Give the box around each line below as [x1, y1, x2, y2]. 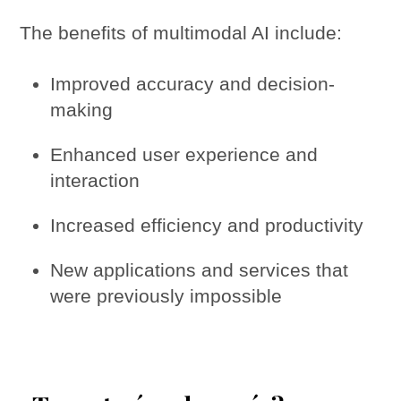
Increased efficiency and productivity [50, 214, 364, 235]
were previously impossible [50, 285, 283, 306]
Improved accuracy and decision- [50, 73, 336, 94]
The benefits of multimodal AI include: [20, 22, 343, 44]
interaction [50, 169, 141, 191]
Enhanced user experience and [50, 143, 319, 165]
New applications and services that [50, 259, 349, 280]
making [50, 98, 114, 120]
